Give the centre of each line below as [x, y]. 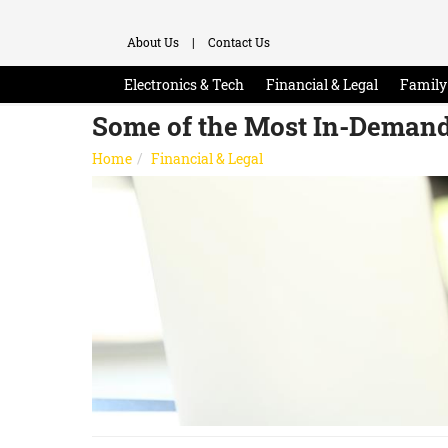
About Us [153, 42]
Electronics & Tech [184, 84]
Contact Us [239, 42]
